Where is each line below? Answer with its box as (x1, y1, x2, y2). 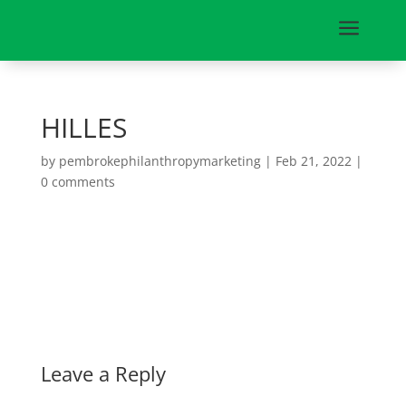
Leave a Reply (40, 360, 166, 387)
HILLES (40, 109, 127, 146)
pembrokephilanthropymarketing (58, 152, 261, 169)
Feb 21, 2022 (275, 152, 352, 169)
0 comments (40, 173, 115, 190)
